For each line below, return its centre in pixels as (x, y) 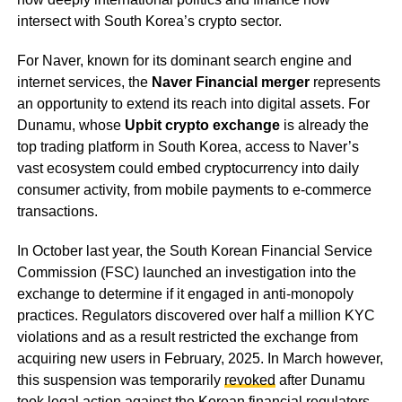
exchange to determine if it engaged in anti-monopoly (185, 294)
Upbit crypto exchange (202, 126)
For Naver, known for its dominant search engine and (184, 61)
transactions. (57, 212)
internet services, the (84, 83)
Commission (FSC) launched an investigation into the (186, 273)
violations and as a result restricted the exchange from (187, 337)
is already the (324, 126)
